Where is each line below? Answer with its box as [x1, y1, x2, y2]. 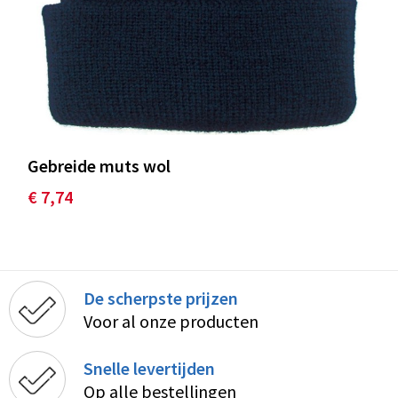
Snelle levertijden [83, 356, 215, 379]
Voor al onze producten [83, 309, 259, 332]
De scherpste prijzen [83, 286, 238, 309]
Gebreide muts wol [27, 155, 171, 178]
